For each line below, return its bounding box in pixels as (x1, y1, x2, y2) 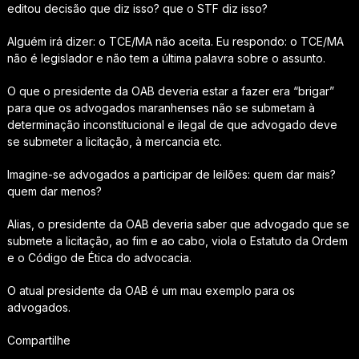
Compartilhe (6, 333, 71, 348)
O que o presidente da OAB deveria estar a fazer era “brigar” (6, 84, 334, 99)
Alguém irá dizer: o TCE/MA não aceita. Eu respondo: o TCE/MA (6, 34, 344, 49)
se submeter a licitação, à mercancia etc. (6, 135, 222, 149)
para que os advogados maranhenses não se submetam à (6, 101, 315, 115)
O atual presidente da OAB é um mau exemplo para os (6, 284, 295, 298)
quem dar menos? (6, 184, 102, 199)
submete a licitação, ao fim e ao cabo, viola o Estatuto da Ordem (6, 234, 348, 248)
